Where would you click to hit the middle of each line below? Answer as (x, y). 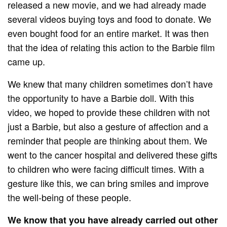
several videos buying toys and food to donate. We (110, 18)
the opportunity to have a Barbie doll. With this (101, 98)
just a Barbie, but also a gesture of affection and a (108, 126)
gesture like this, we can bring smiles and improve (108, 183)
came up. (27, 61)
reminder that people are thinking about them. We (108, 140)
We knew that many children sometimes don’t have (110, 83)
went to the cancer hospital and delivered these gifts (113, 154)
